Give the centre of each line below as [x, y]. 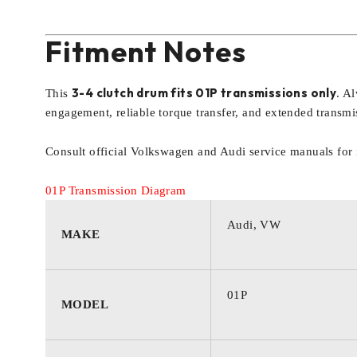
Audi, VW [254, 225]
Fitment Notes [146, 51]
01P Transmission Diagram [116, 190]
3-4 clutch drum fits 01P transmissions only [204, 93]
